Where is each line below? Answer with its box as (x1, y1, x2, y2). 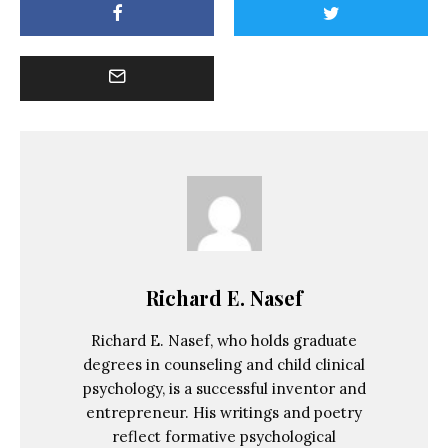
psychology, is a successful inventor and (82, 378, 366, 398)
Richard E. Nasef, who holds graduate (91, 330, 357, 350)
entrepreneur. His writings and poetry (86, 402, 362, 422)
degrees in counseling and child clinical (83, 354, 365, 374)
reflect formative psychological (112, 426, 336, 446)
